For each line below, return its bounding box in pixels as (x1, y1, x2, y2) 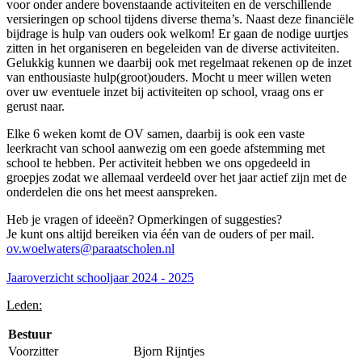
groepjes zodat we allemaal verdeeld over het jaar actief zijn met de (6, 170, 347, 184)
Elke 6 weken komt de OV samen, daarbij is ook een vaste (6, 126, 305, 141)
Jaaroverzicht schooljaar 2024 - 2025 (6, 270, 194, 284)
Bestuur (8, 326, 52, 341)
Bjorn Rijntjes (133, 343, 204, 358)
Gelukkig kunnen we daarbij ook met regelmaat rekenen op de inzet (6, 55, 351, 69)
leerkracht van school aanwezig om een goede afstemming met (6, 141, 325, 155)
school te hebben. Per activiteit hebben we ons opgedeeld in (6, 155, 310, 170)
